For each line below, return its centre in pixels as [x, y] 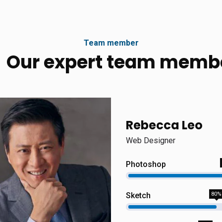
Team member [111, 43]
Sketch [138, 195]
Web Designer [151, 140]
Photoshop [146, 164]
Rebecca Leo [164, 125]
